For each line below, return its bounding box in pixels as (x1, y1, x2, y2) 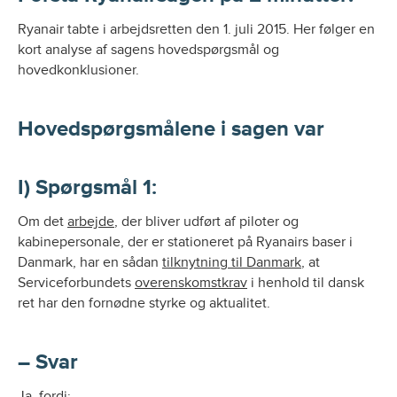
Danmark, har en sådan (18, 253, 162, 271)
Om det (18, 213, 67, 230)
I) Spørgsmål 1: (18, 175, 157, 200)
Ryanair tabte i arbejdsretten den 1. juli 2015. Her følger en (18, 20, 375, 38)
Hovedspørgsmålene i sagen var (18, 116, 324, 142)
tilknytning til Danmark (162, 253, 301, 271)
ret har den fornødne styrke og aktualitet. (18, 294, 270, 312)
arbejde (67, 213, 114, 230)
